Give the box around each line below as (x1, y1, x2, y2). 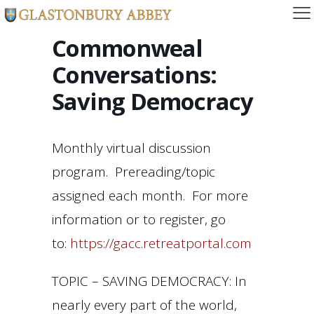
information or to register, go (52, 210, 226, 228)
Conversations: (52, 59, 217, 90)
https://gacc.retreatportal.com (70, 234, 252, 252)
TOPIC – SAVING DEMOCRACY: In (52, 272, 247, 290)
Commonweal (52, 32, 203, 64)
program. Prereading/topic (52, 163, 215, 181)
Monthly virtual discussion (52, 139, 211, 157)
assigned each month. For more (52, 186, 248, 205)
